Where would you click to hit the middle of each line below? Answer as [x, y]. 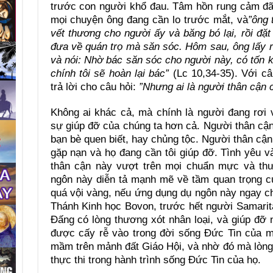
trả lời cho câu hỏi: [94, 87]
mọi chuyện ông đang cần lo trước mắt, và [149, 20]
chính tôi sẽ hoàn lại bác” [110, 74]
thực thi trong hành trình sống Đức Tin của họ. [155, 260]
